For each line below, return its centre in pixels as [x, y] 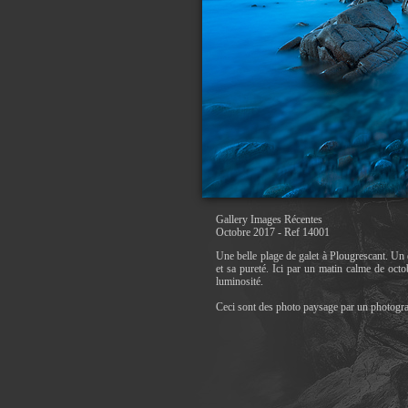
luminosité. [240, 281]
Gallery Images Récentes [269, 219]
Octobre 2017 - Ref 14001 [273, 232]
